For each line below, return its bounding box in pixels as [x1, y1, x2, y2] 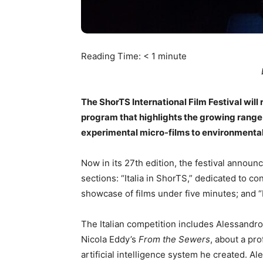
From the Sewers [139, 234, 210, 245]
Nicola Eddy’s [81, 234, 139, 245]
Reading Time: [81, 50, 143, 62]
